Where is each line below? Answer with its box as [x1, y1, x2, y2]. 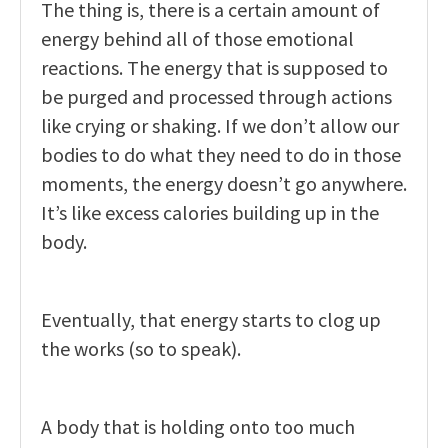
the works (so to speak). [41, 336, 241, 362]
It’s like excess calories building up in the [41, 200, 379, 226]
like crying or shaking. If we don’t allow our [41, 113, 399, 139]
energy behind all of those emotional [41, 26, 354, 52]
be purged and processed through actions [41, 84, 392, 110]
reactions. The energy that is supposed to [41, 55, 388, 81]
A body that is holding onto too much [41, 414, 355, 440]
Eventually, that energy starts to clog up [41, 307, 381, 333]
